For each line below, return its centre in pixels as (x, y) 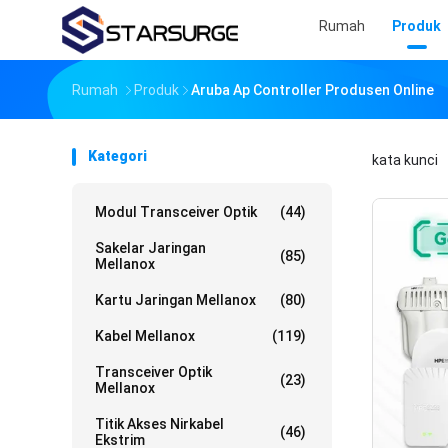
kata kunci (406, 160)
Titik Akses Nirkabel (159, 424)
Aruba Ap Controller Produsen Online (312, 90)
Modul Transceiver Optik (176, 212)
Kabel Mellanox (145, 336)
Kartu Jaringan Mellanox (175, 300)
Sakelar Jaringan (150, 248)
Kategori (117, 156)
